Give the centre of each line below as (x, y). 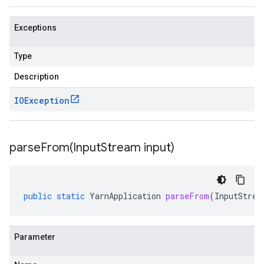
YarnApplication (125, 196)
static (71, 196)
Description (37, 77)
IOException (42, 100)
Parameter (35, 237)
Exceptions (35, 28)
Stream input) (138, 148)
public (38, 196)
